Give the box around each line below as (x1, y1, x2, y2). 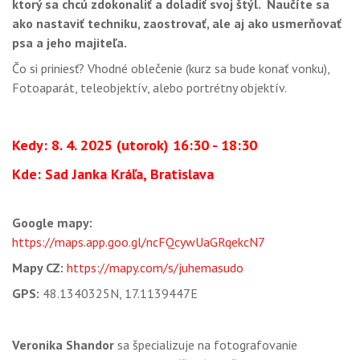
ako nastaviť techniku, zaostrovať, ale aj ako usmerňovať (12, 15, 342, 31)
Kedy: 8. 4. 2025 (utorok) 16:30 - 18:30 (12, 136, 257, 154)
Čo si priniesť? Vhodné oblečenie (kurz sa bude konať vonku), (12, 60, 329, 76)
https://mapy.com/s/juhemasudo (67, 260, 243, 276)
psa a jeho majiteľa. (12, 35, 127, 51)
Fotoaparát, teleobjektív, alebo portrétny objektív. (12, 80, 287, 96)
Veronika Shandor (12, 337, 117, 353)
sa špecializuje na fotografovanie (117, 337, 297, 353)
